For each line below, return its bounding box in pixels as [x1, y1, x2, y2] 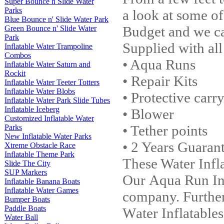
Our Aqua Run [122, 172, 209, 188]
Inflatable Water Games [4, 186, 78, 194]
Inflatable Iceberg [4, 105, 59, 113]
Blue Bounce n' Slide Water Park [4, 15, 108, 23]
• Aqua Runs [122, 56, 195, 72]
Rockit [4, 69, 25, 77]
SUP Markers [4, 168, 47, 176]
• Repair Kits [122, 73, 197, 89]
